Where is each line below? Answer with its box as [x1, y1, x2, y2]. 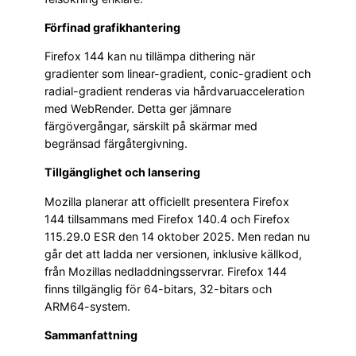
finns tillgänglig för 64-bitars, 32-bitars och [44, 281, 272, 296]
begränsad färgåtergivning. [44, 137, 188, 151]
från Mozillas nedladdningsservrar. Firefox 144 [44, 264, 287, 278]
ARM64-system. [44, 299, 130, 313]
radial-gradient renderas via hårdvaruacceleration [44, 84, 304, 99]
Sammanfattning [44, 327, 137, 342]
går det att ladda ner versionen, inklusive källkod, [44, 246, 302, 261]
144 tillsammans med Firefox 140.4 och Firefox [44, 211, 290, 226]
